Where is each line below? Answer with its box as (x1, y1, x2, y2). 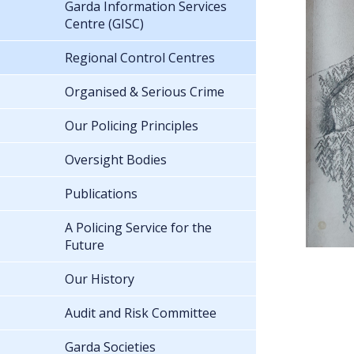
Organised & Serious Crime (65, 82, 224, 100)
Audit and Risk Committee (65, 303, 217, 322)
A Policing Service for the (65, 218, 212, 236)
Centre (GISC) (65, 14, 144, 32)
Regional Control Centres (65, 48, 215, 66)
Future (65, 235, 104, 254)
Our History (65, 269, 134, 288)
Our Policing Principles (65, 116, 198, 134)
